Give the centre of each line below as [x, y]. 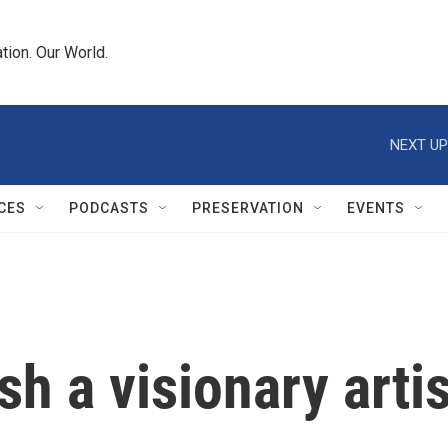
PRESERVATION [248, 208]
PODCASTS [109, 208]
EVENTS [376, 208]
